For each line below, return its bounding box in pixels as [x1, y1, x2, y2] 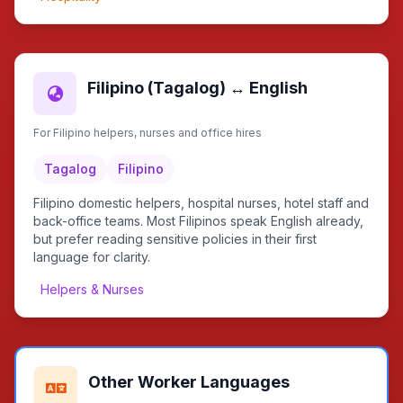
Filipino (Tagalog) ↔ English [87, 78, 308, 97]
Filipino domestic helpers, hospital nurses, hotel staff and [33, 195, 369, 210]
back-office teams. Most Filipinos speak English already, [33, 213, 363, 228]
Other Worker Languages [88, 372, 290, 391]
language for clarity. [33, 249, 150, 264]
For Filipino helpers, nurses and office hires [33, 126, 262, 139]
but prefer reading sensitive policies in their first [33, 231, 317, 246]
